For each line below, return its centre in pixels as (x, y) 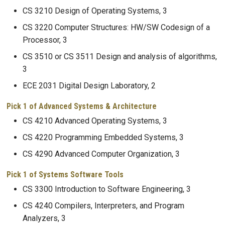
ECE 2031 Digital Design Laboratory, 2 (89, 86)
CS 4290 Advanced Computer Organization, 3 (101, 154)
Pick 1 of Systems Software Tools (65, 174)
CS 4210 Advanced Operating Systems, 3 (95, 121)
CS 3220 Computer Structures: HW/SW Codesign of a (116, 28)
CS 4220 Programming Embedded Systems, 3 (103, 138)
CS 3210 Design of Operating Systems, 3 (95, 11)
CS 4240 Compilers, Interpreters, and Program (103, 205)
